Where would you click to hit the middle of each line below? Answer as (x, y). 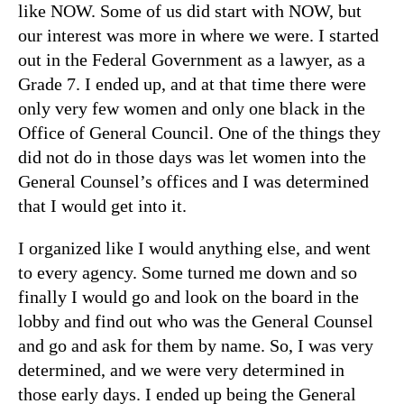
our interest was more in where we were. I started (198, 35)
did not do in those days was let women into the (192, 156)
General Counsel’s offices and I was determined (193, 181)
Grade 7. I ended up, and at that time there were (192, 83)
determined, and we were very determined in (181, 369)
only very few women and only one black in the (192, 108)
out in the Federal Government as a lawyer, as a (192, 59)
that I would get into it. (105, 205)
